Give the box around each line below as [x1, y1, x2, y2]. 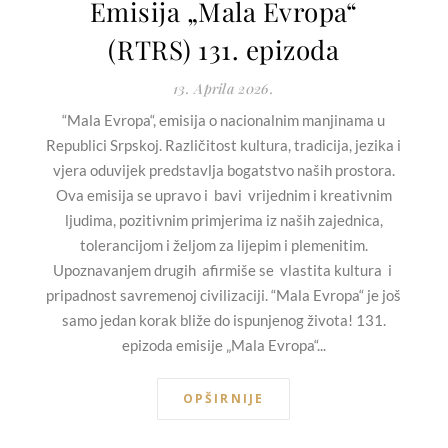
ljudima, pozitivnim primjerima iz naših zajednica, [64, 211, 383, 230]
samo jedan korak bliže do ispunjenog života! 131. [61, 311, 386, 330]
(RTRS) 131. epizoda [107, 32, 340, 68]
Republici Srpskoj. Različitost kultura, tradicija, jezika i [46, 136, 401, 155]
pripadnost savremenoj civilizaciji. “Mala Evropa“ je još [46, 286, 401, 305]
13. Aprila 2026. [173, 79, 274, 99]
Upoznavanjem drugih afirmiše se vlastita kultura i [52, 261, 395, 280]
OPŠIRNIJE [182, 390, 265, 408]
